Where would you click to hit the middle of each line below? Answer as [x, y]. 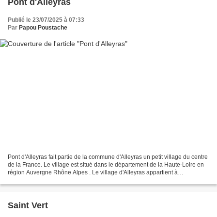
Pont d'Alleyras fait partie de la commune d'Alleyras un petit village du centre [108, 157]
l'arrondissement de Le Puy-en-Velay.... [59, 180]
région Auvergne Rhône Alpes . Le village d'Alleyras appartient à [93, 173]
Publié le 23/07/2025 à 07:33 [46, 20]
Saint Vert [28, 206]
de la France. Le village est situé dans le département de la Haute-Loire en [106, 165]
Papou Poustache [43, 27]
